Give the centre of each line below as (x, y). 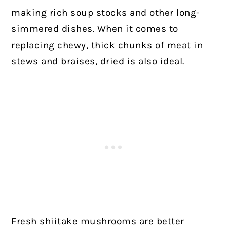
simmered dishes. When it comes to (95, 29)
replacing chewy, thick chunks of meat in (107, 45)
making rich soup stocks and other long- (106, 13)
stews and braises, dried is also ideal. (98, 62)
